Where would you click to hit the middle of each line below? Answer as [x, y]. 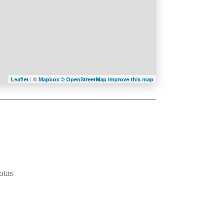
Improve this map [131, 79]
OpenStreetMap [87, 79]
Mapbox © [52, 79]
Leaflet [20, 79]
